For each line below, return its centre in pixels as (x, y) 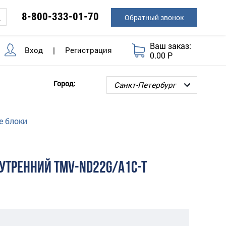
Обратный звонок (154, 17)
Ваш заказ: (171, 45)
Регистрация (89, 50)
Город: (65, 83)
